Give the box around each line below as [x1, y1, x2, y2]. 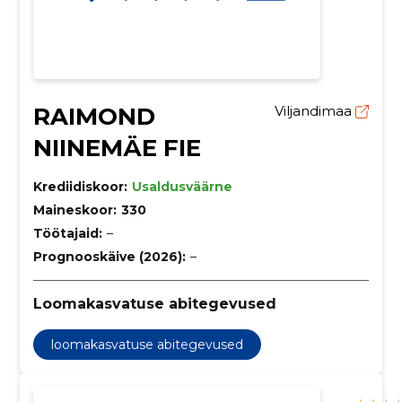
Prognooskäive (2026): [32, 248, 186, 265]
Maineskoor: [32, 201, 117, 218]
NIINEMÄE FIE [32, 133, 201, 162]
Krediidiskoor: [32, 178, 127, 195]
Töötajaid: [32, 224, 102, 241]
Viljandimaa [275, 101, 356, 119]
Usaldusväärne [131, 178, 232, 195]
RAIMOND [32, 101, 155, 131]
